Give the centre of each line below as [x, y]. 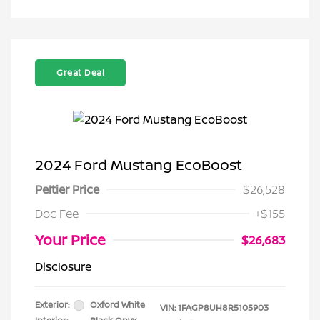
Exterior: [52, 305]
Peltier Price [67, 189]
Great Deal [80, 72]
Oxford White [117, 305]
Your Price [70, 240]
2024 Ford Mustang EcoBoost [139, 165]
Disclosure [63, 266]
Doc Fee [57, 214]
